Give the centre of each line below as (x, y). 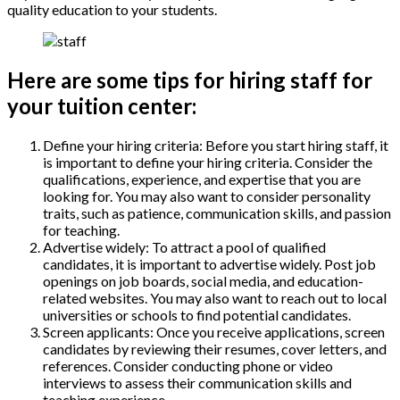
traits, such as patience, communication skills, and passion (217, 212)
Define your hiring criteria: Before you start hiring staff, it (216, 145)
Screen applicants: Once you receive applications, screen (214, 331)
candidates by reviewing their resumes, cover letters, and (215, 348)
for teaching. (81, 229)
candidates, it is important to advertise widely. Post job (209, 263)
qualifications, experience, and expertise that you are (202, 179)
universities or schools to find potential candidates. (197, 314)
